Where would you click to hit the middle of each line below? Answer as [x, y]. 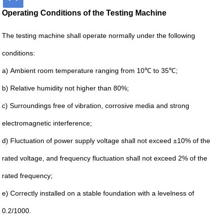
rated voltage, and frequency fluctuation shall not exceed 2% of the [105, 158]
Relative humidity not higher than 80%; [70, 88]
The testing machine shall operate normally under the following [99, 36]
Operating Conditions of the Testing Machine [84, 13]
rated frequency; [27, 176]
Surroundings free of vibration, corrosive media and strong [100, 106]
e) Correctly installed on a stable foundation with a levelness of [98, 193]
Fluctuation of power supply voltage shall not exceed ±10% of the [110, 141]
